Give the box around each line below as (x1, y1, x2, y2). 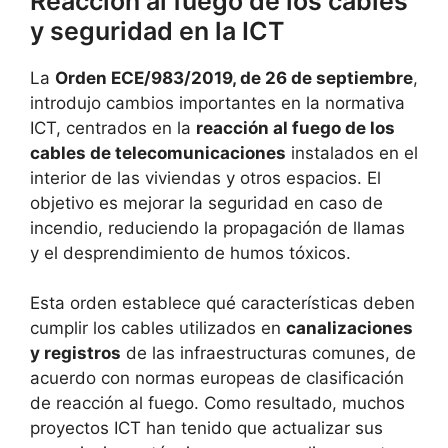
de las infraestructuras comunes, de (121, 343, 416, 364)
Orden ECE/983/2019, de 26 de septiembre (55, 67, 413, 88)
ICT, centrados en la (30, 117, 196, 138)
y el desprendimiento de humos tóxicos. (30, 242, 351, 263)
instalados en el (286, 142, 418, 163)
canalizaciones (286, 318, 413, 339)
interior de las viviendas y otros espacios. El (30, 167, 381, 188)
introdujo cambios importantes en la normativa (30, 92, 405, 113)
